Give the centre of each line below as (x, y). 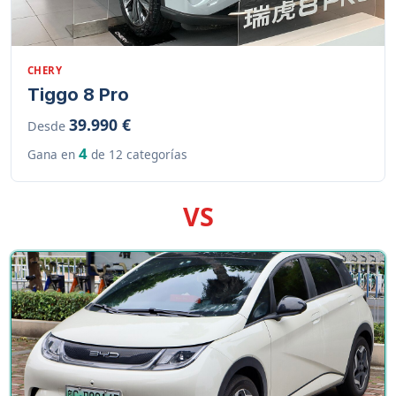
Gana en (53, 154)
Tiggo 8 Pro (78, 94)
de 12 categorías (137, 154)
